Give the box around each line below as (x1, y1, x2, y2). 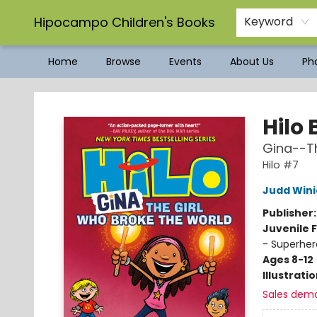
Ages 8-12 (262, 253, 313, 267)
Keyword (244, 13, 293, 30)
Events (169, 54, 202, 69)
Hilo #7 (262, 158, 299, 172)
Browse (106, 54, 141, 69)
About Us (230, 54, 274, 69)
